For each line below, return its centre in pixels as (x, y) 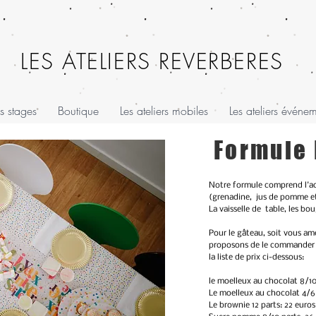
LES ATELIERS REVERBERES (152, 61)
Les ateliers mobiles (164, 111)
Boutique (78, 111)
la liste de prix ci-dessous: (256, 258)
